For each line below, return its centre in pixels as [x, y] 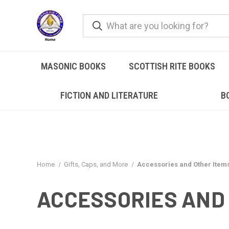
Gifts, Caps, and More [96, 164]
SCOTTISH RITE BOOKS [172, 66]
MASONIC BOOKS [73, 66]
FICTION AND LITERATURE [109, 95]
